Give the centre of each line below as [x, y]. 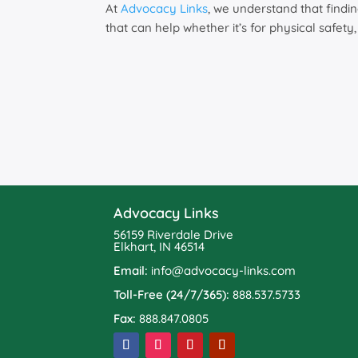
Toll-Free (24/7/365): [171, 295]
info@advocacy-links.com [223, 271]
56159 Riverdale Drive [173, 235]
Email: [131, 271]
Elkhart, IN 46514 [159, 247]
